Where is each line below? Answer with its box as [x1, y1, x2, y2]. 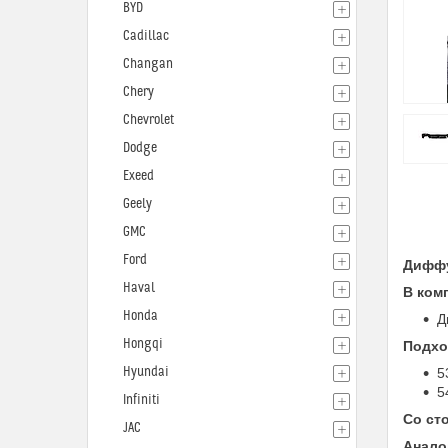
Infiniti [123, 392, 160, 408]
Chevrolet [123, 112, 174, 128]
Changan [123, 56, 173, 72]
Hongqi [123, 336, 163, 352]
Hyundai [123, 364, 169, 380]
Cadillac [123, 28, 169, 44]
